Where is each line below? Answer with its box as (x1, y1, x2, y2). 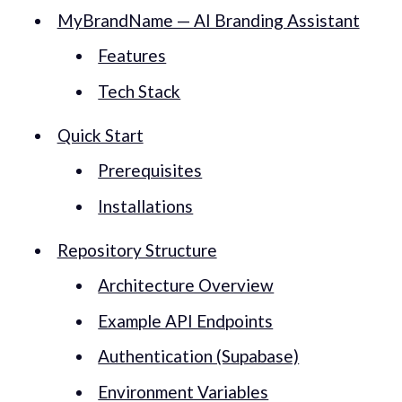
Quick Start (57, 124, 144, 145)
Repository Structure (57, 239, 217, 260)
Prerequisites (98, 160, 203, 181)
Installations (98, 195, 194, 216)
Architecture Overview (98, 275, 275, 296)
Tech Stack (98, 80, 181, 101)
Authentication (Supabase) (98, 345, 300, 367)
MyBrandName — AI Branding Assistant (57, 9, 360, 31)
